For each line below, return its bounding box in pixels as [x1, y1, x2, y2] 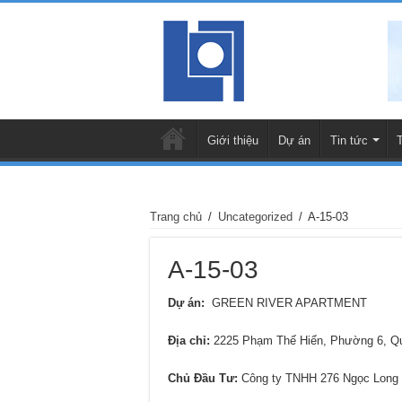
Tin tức [330, 134, 368, 147]
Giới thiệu [207, 134, 258, 147]
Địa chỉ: [168, 334, 210, 347]
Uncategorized [218, 210, 293, 223]
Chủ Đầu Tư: [168, 371, 238, 385]
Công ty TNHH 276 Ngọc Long [238, 371, 398, 385]
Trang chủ [150, 210, 202, 223]
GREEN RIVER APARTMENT [205, 296, 367, 310]
